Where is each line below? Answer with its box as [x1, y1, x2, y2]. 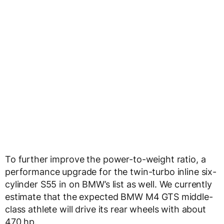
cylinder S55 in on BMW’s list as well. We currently [5, 179, 212, 190]
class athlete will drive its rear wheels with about [5, 204, 206, 215]
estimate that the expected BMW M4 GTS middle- [5, 191, 213, 202]
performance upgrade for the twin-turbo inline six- [5, 166, 216, 177]
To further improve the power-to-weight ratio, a [5, 154, 206, 165]
